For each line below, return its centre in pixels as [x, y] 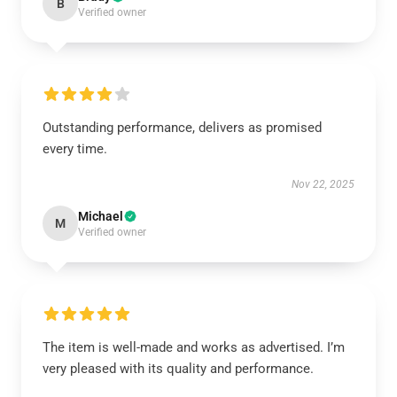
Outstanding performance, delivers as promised [182, 128]
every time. [75, 149]
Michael [101, 216]
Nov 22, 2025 [323, 184]
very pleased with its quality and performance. [178, 369]
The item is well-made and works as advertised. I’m [194, 347]
